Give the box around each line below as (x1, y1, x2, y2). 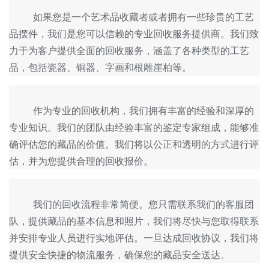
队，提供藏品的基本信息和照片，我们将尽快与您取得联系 (9, 215, 259, 227)
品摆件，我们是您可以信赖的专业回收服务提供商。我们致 (9, 28, 259, 40)
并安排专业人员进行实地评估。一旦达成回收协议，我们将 (9, 232, 259, 244)
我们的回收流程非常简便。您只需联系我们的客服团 (9, 198, 33, 210)
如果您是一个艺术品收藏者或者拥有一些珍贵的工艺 (9, 11, 33, 23)
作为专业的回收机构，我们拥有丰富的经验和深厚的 (9, 104, 33, 116)
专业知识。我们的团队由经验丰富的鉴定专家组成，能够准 (9, 121, 259, 133)
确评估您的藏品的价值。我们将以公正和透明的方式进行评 (9, 138, 259, 150)
